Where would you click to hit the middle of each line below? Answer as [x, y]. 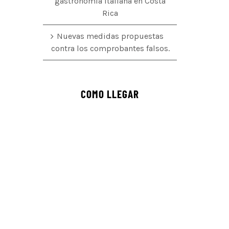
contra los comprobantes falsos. [110, 48]
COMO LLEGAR [110, 94]
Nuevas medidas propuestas [110, 36]
